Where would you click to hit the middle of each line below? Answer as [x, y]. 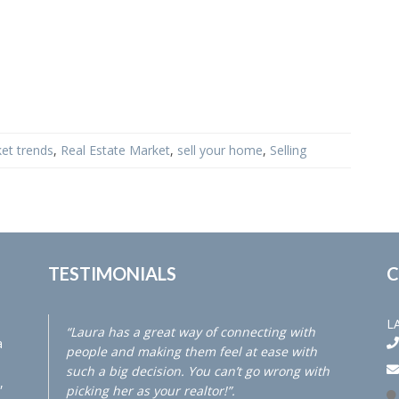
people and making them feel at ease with [191, 352]
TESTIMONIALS [112, 273]
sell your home [220, 151]
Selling [288, 151]
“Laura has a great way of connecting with [191, 332]
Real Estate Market [115, 151]
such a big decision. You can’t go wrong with [198, 371]
